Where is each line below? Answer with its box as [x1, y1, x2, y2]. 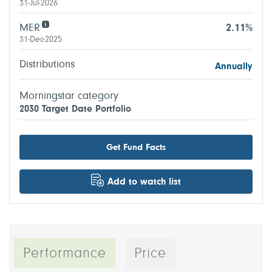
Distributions [19, 59, 75, 70]
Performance [23, 246, 106, 261]
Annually [215, 62, 253, 72]
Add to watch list [107, 177, 181, 187]
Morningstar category [19, 91, 118, 102]
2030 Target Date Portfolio [19, 104, 131, 114]
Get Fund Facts [106, 143, 166, 152]
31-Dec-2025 [19, 36, 62, 44]
